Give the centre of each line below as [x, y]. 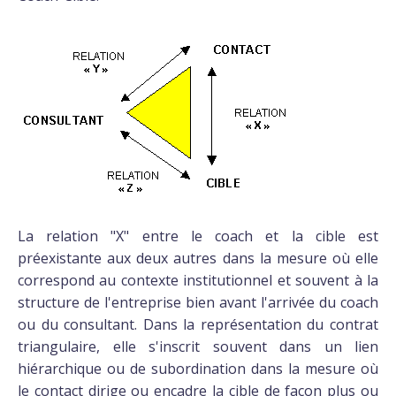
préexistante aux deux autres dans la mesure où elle [198, 258]
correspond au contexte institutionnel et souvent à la [198, 280]
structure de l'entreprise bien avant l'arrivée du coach [198, 302]
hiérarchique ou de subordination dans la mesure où [198, 369]
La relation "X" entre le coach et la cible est [198, 236]
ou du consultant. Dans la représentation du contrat [198, 324]
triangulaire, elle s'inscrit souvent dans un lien [198, 346]
